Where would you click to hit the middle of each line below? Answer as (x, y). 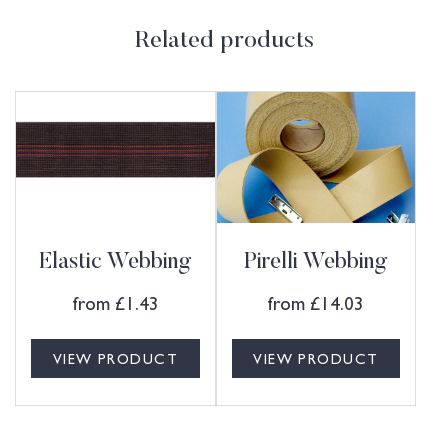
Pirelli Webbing (316, 263)
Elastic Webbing (115, 263)
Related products (224, 40)
